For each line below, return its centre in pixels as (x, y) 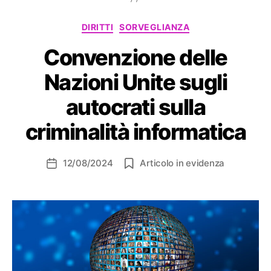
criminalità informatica (135, 132)
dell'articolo (76, 177)
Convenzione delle (135, 57)
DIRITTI (97, 27)
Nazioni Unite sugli (135, 82)
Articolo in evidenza (182, 163)
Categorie (159, 25)
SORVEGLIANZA (155, 27)
